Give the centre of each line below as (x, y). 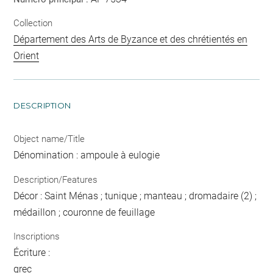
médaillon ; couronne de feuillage (84, 212)
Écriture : (32, 253)
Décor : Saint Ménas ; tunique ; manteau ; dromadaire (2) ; (135, 196)
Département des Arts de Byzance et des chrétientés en (131, 39)
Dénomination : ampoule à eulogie (87, 155)
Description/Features (56, 179)
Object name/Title (49, 139)
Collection (33, 23)
